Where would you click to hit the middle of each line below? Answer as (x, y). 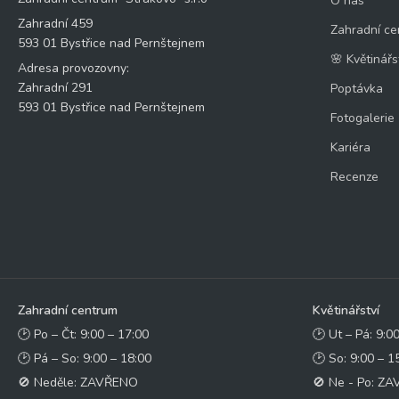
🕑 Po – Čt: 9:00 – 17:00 (83, 334)
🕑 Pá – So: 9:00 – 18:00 (85, 358)
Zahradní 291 (55, 88)
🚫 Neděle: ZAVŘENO (78, 383)
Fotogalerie (362, 118)
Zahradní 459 (55, 24)
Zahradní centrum (68, 310)
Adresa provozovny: (73, 68)
